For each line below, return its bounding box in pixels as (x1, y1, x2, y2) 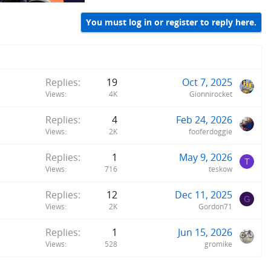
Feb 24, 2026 (176, 113, 232, 126)
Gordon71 (198, 201, 232, 212)
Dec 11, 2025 (175, 188, 232, 201)
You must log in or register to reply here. (86, 16, 256, 28)
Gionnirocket (189, 88, 232, 99)
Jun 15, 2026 (178, 225, 232, 239)
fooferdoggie (189, 126, 232, 137)
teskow (209, 163, 232, 174)
